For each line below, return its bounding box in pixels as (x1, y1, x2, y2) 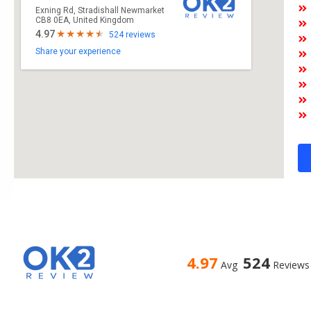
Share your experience (35, 47, 121, 57)
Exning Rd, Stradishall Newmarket (35, 6, 165, 16)
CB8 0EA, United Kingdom (35, 15, 134, 26)
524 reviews (109, 30, 155, 40)
